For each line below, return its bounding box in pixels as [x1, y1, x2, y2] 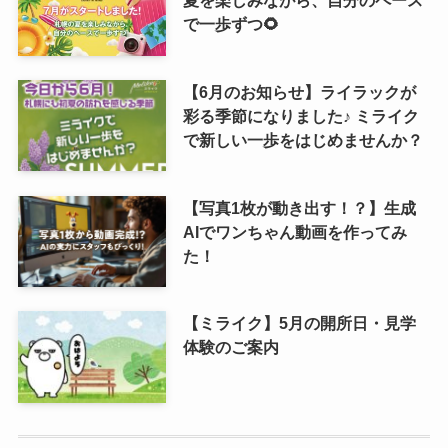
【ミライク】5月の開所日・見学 [182, 314, 416, 333]
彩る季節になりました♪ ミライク [182, 106, 419, 125]
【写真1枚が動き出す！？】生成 [182, 198, 416, 217]
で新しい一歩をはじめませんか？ [182, 130, 423, 149]
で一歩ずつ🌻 [182, 14, 279, 33]
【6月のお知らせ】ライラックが [182, 82, 416, 101]
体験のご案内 [182, 338, 279, 357]
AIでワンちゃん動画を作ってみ [182, 222, 407, 241]
